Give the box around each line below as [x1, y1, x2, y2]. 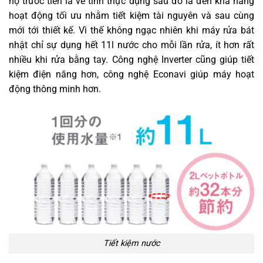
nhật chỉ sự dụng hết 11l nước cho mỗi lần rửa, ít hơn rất [9, 39, 254, 50]
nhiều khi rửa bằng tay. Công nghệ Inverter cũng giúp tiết [9, 53, 254, 65]
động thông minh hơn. [9, 83, 101, 95]
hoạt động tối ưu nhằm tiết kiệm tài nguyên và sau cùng [9, 9, 254, 21]
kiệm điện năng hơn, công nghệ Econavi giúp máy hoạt [9, 68, 254, 80]
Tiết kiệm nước [103, 238, 160, 249]
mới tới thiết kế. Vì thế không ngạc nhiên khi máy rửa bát [9, 24, 254, 36]
